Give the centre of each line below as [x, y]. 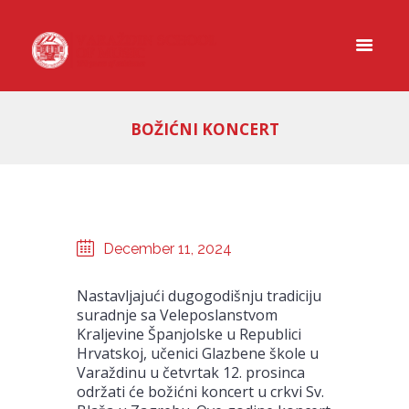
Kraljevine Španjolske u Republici [189, 334]
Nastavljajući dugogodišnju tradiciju [199, 295]
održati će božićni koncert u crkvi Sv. [200, 391]
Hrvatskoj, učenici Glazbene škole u [198, 353]
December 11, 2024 [168, 248]
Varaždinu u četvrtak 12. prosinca [191, 372]
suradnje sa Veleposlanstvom [177, 315]
